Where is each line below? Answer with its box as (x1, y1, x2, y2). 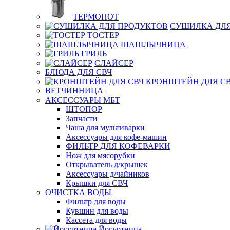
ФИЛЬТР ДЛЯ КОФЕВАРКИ (66, 142, 170, 150)
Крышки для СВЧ (66, 179, 128, 187)
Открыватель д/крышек (66, 160, 148, 169)
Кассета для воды (66, 216, 127, 224)
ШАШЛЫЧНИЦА (121, 40, 186, 49)
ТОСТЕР (87, 31, 119, 40)
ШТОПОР (66, 105, 102, 113)
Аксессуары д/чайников (66, 169, 149, 178)
